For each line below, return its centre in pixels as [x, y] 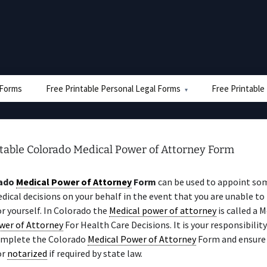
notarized [27, 253]
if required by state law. [95, 253]
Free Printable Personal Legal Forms [113, 89]
